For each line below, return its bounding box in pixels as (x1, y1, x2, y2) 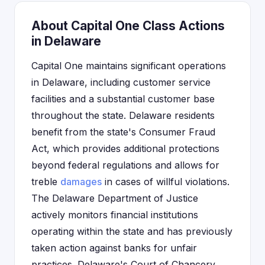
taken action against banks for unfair (31, 242, 197, 254)
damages (60, 176, 102, 188)
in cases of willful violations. (102, 176, 230, 188)
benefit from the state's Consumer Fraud (31, 126, 215, 138)
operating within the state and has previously (31, 225, 232, 237)
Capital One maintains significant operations (31, 60, 226, 72)
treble (31, 176, 60, 188)
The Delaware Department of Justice (31, 192, 198, 204)
